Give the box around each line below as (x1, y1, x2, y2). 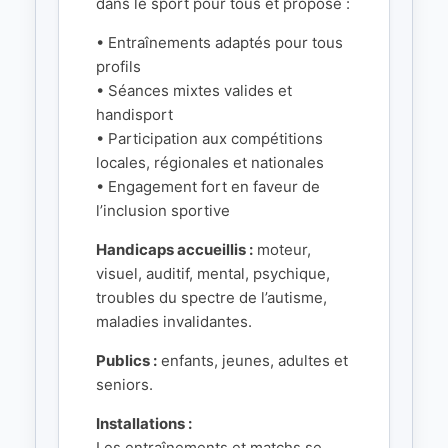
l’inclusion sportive (96, 201, 230, 220)
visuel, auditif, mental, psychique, (96, 264, 330, 283)
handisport (96, 105, 173, 124)
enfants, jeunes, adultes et (157, 351, 348, 370)
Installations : (96, 414, 192, 433)
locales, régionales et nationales (96, 153, 324, 172)
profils (96, 57, 141, 76)
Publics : (96, 351, 157, 370)
